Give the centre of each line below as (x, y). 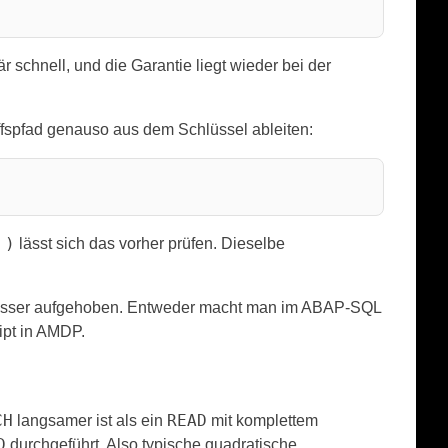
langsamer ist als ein (90, 421)
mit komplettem (262, 421)
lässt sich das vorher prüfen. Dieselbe (150, 243)
